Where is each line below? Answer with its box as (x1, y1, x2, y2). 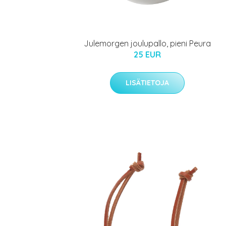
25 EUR (134, 49, 161, 60)
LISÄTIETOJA (126, 78, 169, 87)
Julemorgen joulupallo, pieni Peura (84, 38, 211, 48)
